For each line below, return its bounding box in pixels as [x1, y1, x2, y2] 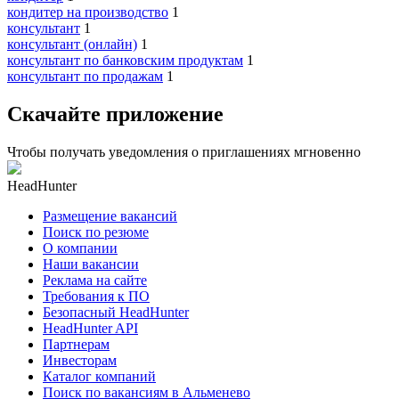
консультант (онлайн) [7, 37, 137, 53]
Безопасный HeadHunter [43, 305, 189, 321]
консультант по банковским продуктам [7, 53, 243, 69]
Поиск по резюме [43, 224, 149, 240]
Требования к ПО [43, 289, 150, 305]
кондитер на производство [7, 4, 168, 20]
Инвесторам [43, 353, 117, 369]
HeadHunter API [43, 321, 138, 337]
